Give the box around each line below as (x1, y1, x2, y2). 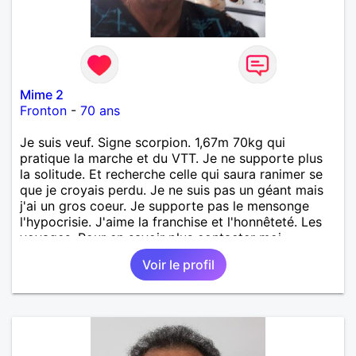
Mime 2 (20, 86, 64, 103)
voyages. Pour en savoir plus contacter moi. (20, 229, 284, 246)
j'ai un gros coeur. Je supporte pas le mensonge (20, 197, 309, 214)
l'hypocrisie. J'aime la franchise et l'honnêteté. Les (20, 213, 322, 230)
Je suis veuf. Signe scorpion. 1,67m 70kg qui (20, 133, 285, 150)
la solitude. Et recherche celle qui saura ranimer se (20, 165, 323, 182)
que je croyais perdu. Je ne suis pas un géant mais (20, 181, 323, 198)
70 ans (80, 102, 120, 118)
